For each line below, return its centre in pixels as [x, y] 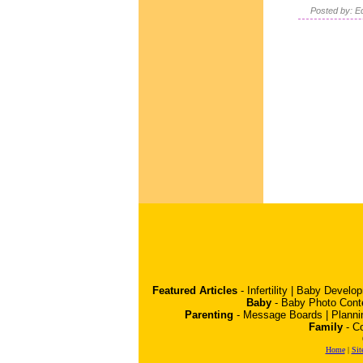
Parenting [209, 315]
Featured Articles [195, 290]
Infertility [267, 290]
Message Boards [282, 315]
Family [326, 327]
